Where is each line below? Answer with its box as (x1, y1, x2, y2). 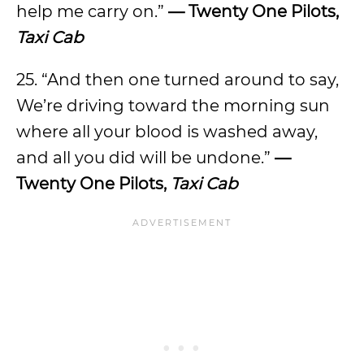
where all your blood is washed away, (16, 122, 318, 141)
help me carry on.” (16, 2, 168, 21)
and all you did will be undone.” (16, 148, 275, 167)
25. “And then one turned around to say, (16, 70, 339, 89)
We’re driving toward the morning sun (16, 96, 330, 115)
